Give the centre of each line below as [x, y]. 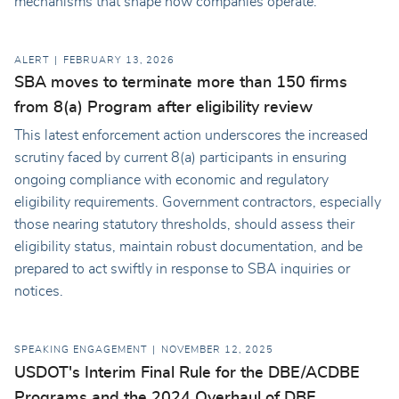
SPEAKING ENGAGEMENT [81, 350]
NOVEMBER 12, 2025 [217, 350]
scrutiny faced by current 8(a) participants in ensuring [180, 158]
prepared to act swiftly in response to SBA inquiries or [182, 269]
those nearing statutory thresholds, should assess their [184, 225]
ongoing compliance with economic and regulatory [171, 180]
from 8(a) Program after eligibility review [163, 108]
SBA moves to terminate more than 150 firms [181, 83]
